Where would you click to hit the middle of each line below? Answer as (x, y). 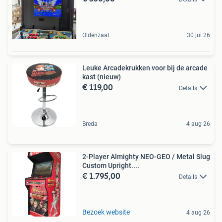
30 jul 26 (198, 35)
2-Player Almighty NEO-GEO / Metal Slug (146, 156)
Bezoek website (106, 212)
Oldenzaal (96, 35)
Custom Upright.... (111, 165)
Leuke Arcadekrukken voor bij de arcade (145, 68)
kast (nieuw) (102, 77)
